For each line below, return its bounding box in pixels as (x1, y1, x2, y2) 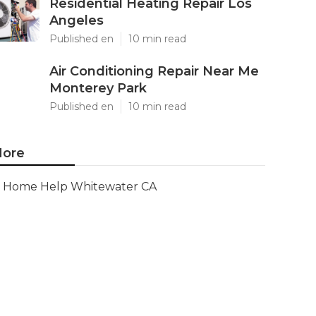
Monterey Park (49, 80, 147, 96)
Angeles (49, 13, 104, 28)
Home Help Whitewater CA (3, 180, 157, 193)
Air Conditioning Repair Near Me (49, 63, 259, 79)
